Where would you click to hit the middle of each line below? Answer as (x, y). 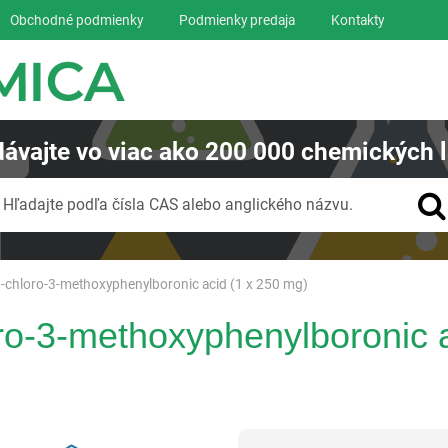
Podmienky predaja (237, 20)
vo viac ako (137, 151)
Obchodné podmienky (76, 20)
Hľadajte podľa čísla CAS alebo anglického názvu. (178, 204)
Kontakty (357, 20)
